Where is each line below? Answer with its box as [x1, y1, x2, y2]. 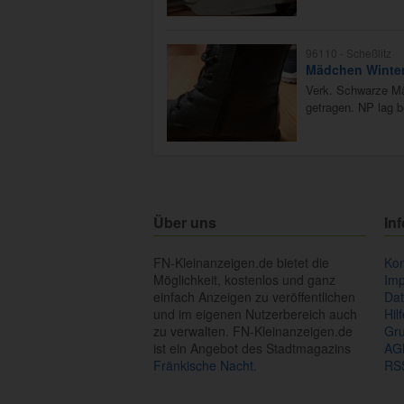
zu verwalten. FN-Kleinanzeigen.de [153, 322, 353, 341]
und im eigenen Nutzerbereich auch [153, 305, 357, 324]
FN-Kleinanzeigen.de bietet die [153, 253, 329, 272]
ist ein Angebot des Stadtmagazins [153, 339, 351, 358]
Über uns [153, 212, 216, 234]
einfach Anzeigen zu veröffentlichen [153, 288, 355, 307]
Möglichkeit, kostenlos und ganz [153, 271, 335, 289]
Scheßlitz [346, 45, 391, 61]
